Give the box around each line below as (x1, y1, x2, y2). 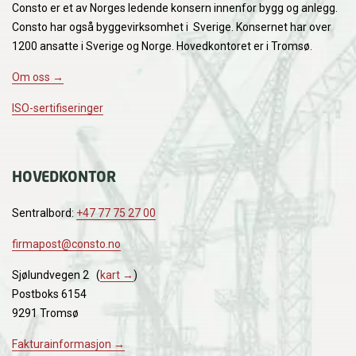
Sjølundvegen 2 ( (12, 268, 100, 281)
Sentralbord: (12, 206, 76, 219)
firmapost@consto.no (12, 237, 121, 250)
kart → (100, 268, 133, 281)
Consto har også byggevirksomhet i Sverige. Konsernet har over (12, 20, 331, 33)
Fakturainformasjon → (12, 337, 125, 350)
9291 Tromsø (12, 306, 79, 319)
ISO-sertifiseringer (12, 101, 103, 114)
